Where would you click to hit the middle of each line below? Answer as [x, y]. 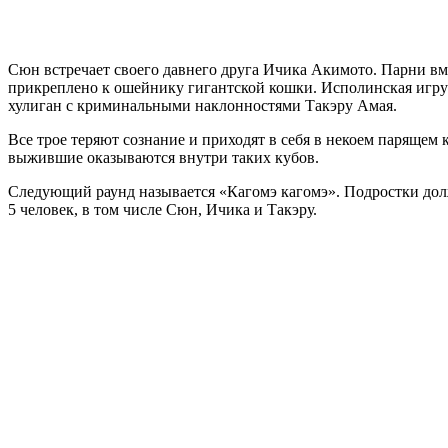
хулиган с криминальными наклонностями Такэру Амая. [202, 106]
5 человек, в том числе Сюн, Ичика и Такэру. [162, 210]
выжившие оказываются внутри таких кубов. [163, 158]
